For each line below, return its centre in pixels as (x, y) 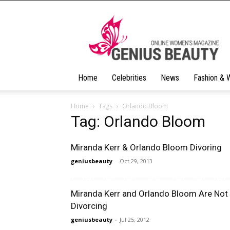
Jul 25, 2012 (135, 219)
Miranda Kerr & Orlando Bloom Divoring (146, 147)
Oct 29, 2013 (136, 161)
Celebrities (129, 78)
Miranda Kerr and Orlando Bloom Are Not (149, 194)
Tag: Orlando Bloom (138, 121)
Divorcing (89, 206)
